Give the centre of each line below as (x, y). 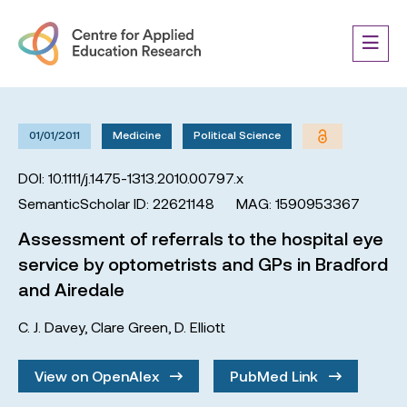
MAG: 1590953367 (298, 203)
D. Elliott (199, 327)
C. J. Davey (51, 327)
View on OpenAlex (99, 376)
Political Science (237, 134)
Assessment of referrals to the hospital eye (201, 238)
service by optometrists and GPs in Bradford (203, 263)
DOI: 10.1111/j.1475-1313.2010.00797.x (131, 178)
